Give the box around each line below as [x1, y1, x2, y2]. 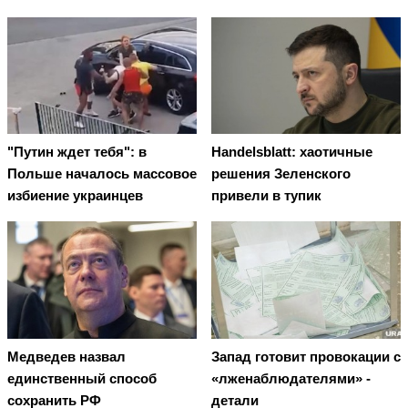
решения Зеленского [211, 166, 351, 182]
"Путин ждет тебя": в [7, 144, 147, 160]
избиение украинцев [7, 188, 143, 204]
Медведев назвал [7, 348, 126, 364]
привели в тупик [211, 188, 321, 204]
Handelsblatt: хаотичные [211, 144, 372, 160]
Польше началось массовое [7, 166, 197, 182]
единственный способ [7, 370, 157, 386]
